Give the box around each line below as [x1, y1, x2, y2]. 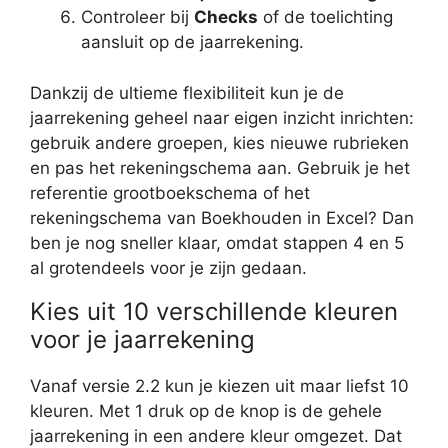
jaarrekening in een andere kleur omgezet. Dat [30, 425, 402, 446]
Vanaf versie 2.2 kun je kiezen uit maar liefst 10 [30, 375, 409, 396]
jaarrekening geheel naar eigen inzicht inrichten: [30, 107, 414, 128]
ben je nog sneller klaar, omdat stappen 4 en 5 [30, 232, 404, 253]
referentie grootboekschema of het [30, 182, 310, 203]
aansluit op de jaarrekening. [81, 32, 304, 53]
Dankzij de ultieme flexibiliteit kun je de [30, 82, 344, 103]
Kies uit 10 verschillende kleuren [30, 296, 398, 326]
